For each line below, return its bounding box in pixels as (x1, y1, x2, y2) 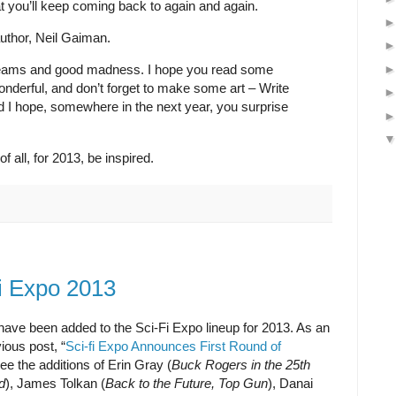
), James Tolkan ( (5, 376, 105, 392)
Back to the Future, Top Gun (105, 376, 268, 392)
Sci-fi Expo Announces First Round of (65, 339, 281, 354)
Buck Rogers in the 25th (171, 357, 310, 373)
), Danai (268, 376, 313, 392)
